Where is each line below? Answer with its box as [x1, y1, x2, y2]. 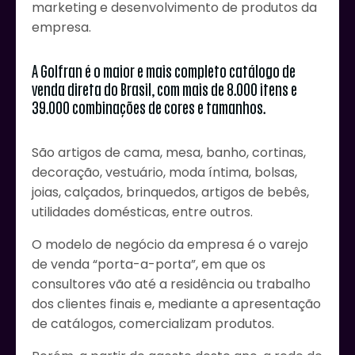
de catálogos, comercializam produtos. [32, 315, 274, 334]
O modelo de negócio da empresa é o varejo [32, 235, 308, 254]
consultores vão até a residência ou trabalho [32, 275, 311, 294]
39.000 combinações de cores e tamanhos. [32, 98, 265, 118]
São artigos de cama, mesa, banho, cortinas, [32, 143, 306, 162]
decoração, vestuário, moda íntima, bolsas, [32, 163, 297, 182]
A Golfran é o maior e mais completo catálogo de [32, 62, 296, 82]
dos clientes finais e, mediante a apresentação [32, 295, 321, 314]
